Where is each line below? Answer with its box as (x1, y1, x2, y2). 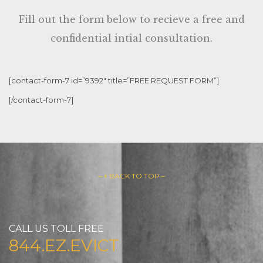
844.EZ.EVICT (9, 235, 119, 256)
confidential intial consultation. (50, 32, 213, 44)
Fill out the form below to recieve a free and (18, 13, 245, 25)
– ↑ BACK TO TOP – (98, 171, 165, 180)
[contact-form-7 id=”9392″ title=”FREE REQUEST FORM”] (9, 75, 219, 85)
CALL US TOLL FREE (9, 223, 104, 235)
